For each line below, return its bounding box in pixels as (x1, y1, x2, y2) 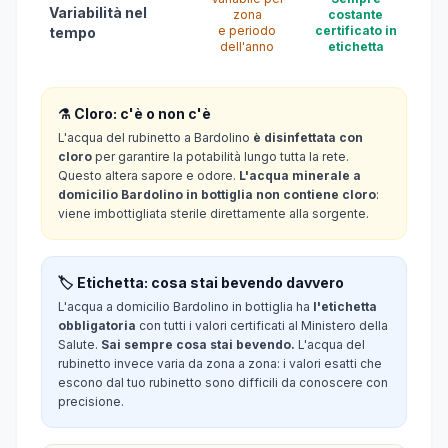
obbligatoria (58, 318, 136, 333)
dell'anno (220, 39, 274, 54)
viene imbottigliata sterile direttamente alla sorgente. (58, 206, 369, 221)
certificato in (314, 23, 397, 38)
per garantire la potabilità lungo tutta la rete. (92, 149, 349, 164)
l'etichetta (313, 299, 377, 314)
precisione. (58, 394, 124, 409)
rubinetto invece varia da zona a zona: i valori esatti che (58, 356, 382, 371)
